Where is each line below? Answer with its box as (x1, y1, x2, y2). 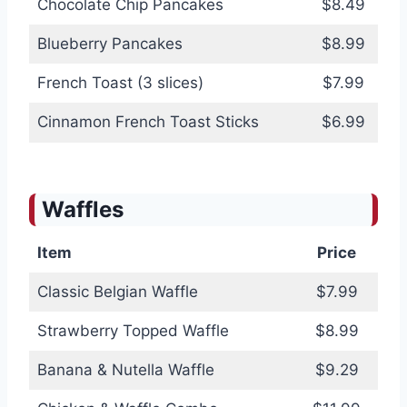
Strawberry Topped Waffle (36, 322, 229, 341)
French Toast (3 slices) (36, 74, 203, 93)
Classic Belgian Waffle (36, 283, 198, 302)
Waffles (42, 196, 124, 223)
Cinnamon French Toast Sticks (36, 113, 259, 132)
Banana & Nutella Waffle (36, 361, 214, 380)
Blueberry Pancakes (36, 35, 183, 54)
